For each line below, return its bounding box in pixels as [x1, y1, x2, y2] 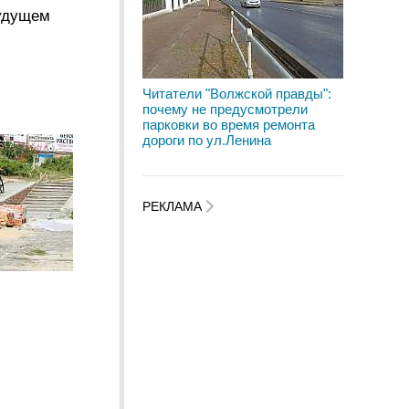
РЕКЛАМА [142, 199, 205, 215]
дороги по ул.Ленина [142, 132, 271, 148]
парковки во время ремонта [142, 117, 315, 132]
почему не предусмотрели [142, 101, 308, 117]
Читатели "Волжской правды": [142, 86, 331, 101]
